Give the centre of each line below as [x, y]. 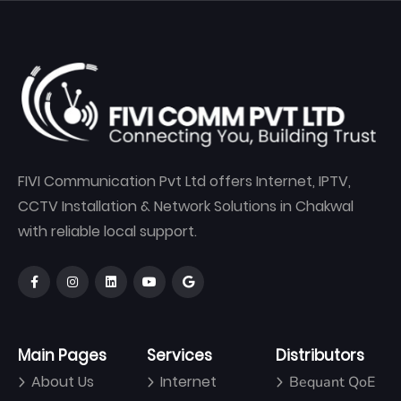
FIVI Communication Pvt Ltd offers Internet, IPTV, [184, 182]
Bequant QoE [332, 383]
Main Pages [62, 356]
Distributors [320, 356]
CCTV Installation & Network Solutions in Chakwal [186, 207]
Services [179, 356]
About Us [63, 382]
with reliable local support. [107, 232]
